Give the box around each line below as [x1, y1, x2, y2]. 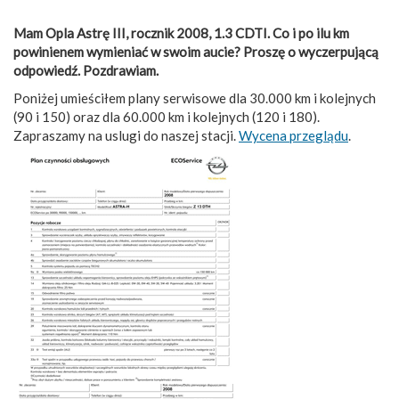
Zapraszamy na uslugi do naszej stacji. [13, 126, 239, 143]
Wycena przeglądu [239, 126, 348, 143]
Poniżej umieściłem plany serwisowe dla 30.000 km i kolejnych [13, 89, 376, 106]
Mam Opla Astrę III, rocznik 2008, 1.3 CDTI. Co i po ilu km [13, 24, 349, 41]
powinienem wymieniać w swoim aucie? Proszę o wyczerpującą [13, 43, 379, 60]
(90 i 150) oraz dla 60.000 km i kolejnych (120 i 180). [13, 108, 320, 125]
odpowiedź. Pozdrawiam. [13, 61, 159, 78]
